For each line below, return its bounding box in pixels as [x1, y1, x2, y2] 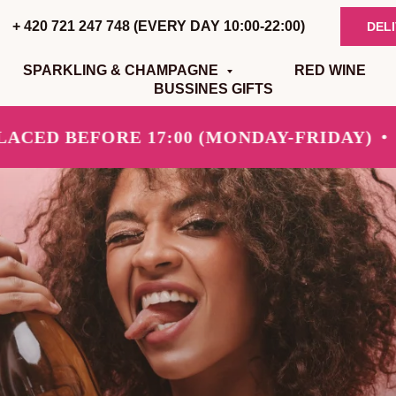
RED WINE [294, 63, 366, 78]
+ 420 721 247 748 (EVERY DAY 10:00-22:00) [12, 19, 305, 34]
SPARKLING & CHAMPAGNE [23, 63, 222, 78]
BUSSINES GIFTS [154, 81, 273, 96]
